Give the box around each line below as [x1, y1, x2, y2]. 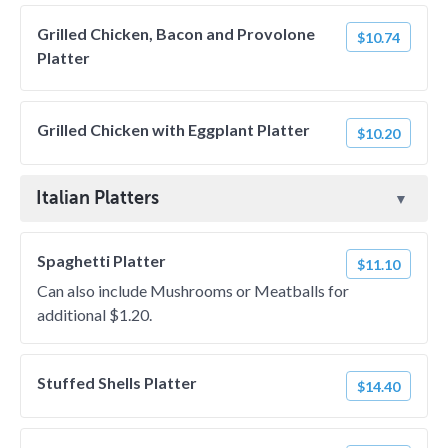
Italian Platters [36, 188, 159, 208]
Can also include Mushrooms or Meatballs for [37, 281, 349, 300]
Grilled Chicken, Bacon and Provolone [37, 24, 315, 43]
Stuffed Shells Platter [37, 373, 197, 392]
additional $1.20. [37, 305, 152, 324]
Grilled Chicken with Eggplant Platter [37, 120, 310, 139]
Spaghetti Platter [37, 251, 166, 270]
